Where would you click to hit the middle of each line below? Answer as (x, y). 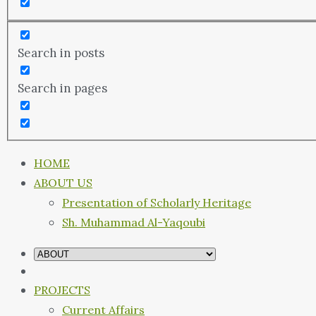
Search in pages (62, 88)
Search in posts (61, 53)
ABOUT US (63, 183)
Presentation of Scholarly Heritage (157, 203)
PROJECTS (62, 290)
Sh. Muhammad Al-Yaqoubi (134, 223)
